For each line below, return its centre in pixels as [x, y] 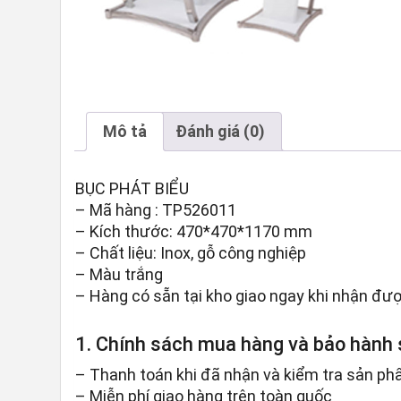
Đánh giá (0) [221, 131]
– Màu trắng [119, 275]
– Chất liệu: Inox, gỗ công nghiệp [191, 253]
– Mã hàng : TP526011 [156, 210]
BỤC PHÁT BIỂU [132, 189]
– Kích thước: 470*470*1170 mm [194, 232]
